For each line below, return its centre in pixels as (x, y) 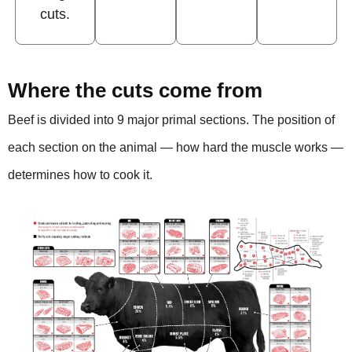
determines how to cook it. (80, 175)
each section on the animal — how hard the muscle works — (176, 148)
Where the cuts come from (135, 91)
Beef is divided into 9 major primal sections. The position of (171, 120)
